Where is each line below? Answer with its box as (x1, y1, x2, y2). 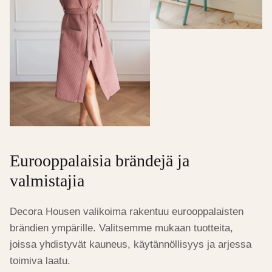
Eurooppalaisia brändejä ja (10, 151, 189, 170)
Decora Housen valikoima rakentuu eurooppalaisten (10, 206, 243, 218)
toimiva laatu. (10, 255, 70, 267)
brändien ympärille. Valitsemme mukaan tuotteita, (10, 222, 233, 234)
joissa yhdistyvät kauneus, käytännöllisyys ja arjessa (10, 239, 251, 251)
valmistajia (10, 171, 84, 190)
